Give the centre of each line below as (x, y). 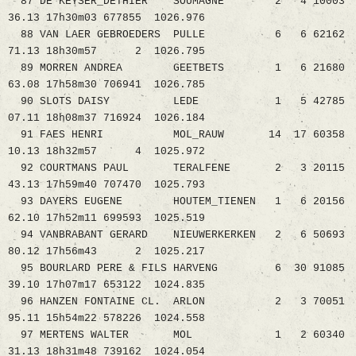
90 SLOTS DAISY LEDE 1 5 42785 (176, 102)
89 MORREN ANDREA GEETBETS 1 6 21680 (176, 68)
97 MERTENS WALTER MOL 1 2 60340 (176, 335)
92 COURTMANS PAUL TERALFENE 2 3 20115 (176, 168)
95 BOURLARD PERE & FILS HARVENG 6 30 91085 (176, 269)
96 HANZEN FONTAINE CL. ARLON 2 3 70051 (176, 302)
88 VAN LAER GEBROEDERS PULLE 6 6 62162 (176, 35)
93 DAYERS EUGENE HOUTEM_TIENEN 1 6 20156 (176, 202)
